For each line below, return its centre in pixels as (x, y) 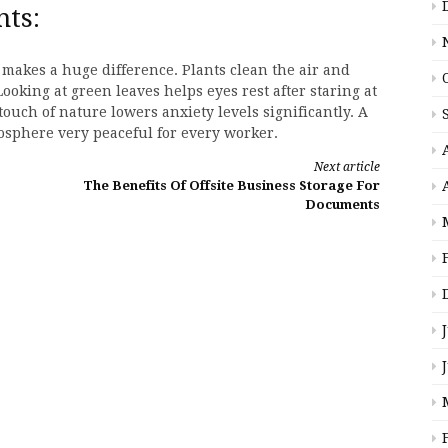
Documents (342, 204)
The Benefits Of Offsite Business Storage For (231, 185)
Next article (347, 167)
